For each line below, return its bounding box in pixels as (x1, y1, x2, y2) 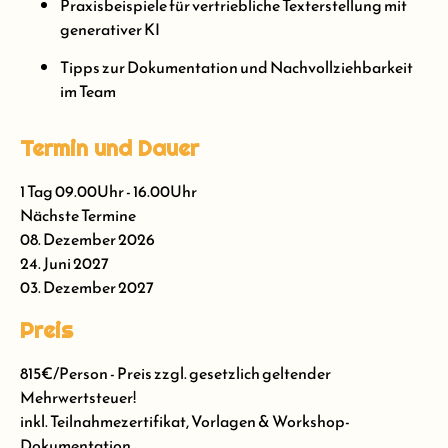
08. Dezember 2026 (20, 227, 155, 252)
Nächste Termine (20, 203, 136, 228)
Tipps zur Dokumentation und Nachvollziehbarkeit (60, 54, 413, 79)
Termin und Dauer (20, 134, 199, 163)
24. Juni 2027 (20, 251, 109, 276)
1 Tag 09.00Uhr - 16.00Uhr (20, 179, 197, 204)
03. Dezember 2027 (20, 275, 154, 300)
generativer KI (60, 16, 160, 41)
